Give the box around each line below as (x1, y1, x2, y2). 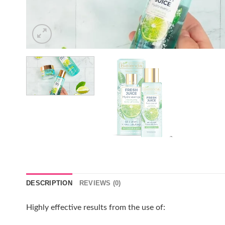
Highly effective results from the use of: (26, 203, 165, 212)
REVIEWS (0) (79, 179, 121, 187)
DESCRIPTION (26, 179, 72, 187)
